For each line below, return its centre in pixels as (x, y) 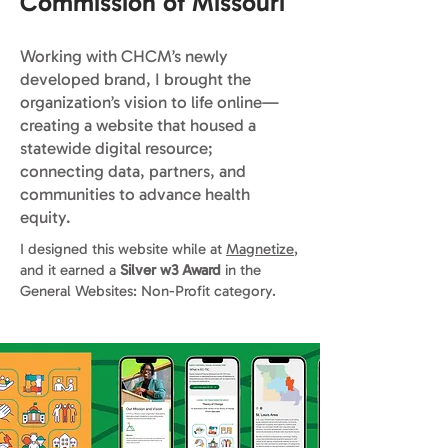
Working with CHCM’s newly (124, 56)
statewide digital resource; (116, 148)
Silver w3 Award (170, 270)
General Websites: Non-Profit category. (148, 291)
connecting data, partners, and (133, 171)
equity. (45, 217)
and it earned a (70, 270)
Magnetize (260, 249)
